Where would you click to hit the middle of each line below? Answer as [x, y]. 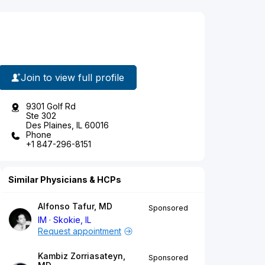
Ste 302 [41, 116]
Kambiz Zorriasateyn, [82, 256]
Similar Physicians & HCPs [65, 180]
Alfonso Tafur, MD [75, 206]
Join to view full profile [72, 77]
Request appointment [80, 231]
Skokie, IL [72, 220]
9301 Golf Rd [51, 106]
